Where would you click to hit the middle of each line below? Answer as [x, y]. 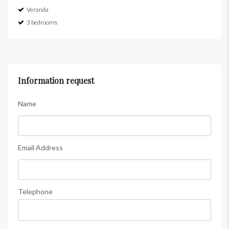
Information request [56, 81]
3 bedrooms [42, 22]
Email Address [40, 148]
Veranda [38, 10]
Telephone [35, 192]
